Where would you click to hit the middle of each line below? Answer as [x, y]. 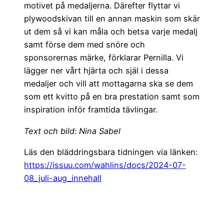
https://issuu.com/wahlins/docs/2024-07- [105, 165]
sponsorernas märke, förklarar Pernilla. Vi [104, 58]
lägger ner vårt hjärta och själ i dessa [96, 71]
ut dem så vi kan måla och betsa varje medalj [111, 32]
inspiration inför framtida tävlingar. [91, 110]
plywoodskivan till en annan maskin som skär [112, 19]
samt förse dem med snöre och [84, 45]
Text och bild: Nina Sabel [72, 131]
